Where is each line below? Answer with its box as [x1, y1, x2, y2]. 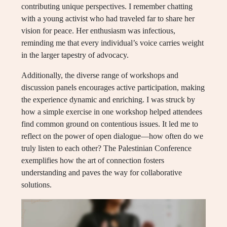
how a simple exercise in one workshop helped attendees [21, 107, 202, 117]
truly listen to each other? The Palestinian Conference [21, 144, 192, 153]
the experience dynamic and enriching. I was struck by [21, 95, 195, 104]
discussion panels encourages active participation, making [21, 83, 205, 92]
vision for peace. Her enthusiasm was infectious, [21, 26, 175, 35]
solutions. [21, 180, 52, 190]
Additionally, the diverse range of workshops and [21, 71, 178, 80]
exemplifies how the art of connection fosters [21, 156, 164, 165]
